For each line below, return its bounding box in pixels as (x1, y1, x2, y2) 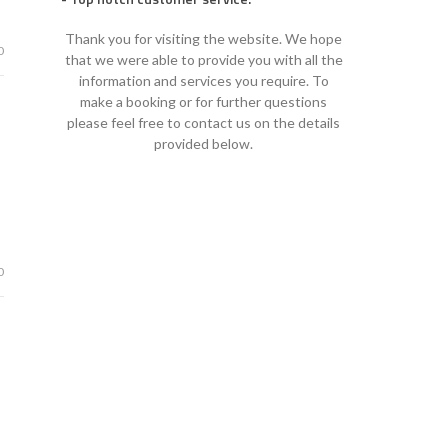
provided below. (154, 134, 253, 152)
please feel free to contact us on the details (67, 113, 340, 131)
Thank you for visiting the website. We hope (65, 29, 342, 47)
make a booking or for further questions (80, 92, 327, 110)
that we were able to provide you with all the (64, 50, 343, 68)
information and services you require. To (78, 71, 329, 89)
